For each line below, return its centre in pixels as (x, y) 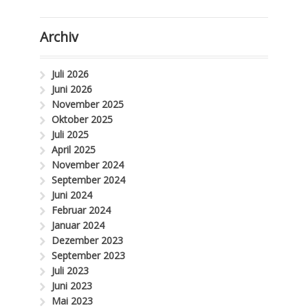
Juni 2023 (72, 285)
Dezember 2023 (88, 240)
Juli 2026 (70, 74)
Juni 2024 (72, 195)
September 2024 (89, 179)
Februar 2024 (81, 210)
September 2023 (89, 255)
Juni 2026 (72, 89)
